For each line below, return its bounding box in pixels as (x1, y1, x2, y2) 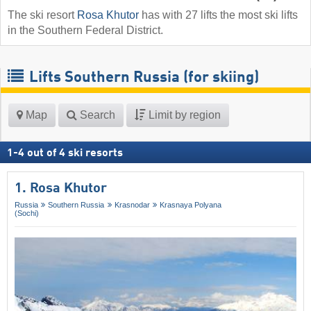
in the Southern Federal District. (8, 24, 163, 37)
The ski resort (8, 9, 77, 22)
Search (77, 109, 115, 121)
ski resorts (68, 148, 123, 160)
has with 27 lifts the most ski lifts (139, 9, 298, 22)
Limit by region (146, 109, 221, 121)
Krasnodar (114, 201, 150, 210)
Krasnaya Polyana (160, 201, 222, 210)
